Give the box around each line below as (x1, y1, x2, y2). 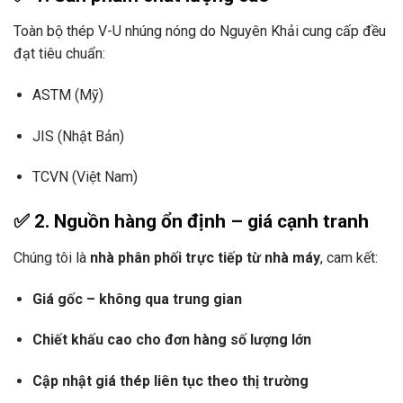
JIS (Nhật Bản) (31, 127, 124, 145)
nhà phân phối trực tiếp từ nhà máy (90, 248, 320, 266)
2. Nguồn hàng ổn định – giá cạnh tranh (34, 210, 369, 233)
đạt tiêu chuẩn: (13, 45, 105, 63)
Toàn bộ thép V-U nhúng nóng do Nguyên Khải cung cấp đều (13, 22, 386, 40)
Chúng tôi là (13, 248, 90, 266)
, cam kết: (320, 248, 378, 266)
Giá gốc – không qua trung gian (31, 290, 242, 308)
